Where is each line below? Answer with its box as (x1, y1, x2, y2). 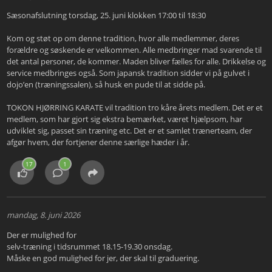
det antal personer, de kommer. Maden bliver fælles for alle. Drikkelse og (6, 56, 266, 67)
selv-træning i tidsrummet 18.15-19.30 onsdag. (6, 241, 172, 253)
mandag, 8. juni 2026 (6, 209, 80, 221)
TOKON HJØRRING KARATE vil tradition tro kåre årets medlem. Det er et (6, 102, 263, 114)
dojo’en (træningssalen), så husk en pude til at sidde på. (6, 79, 205, 90)
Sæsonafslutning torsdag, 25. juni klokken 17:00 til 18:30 (6, 10, 206, 21)
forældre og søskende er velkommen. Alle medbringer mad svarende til (6, 44, 262, 56)
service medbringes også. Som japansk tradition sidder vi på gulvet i (6, 67, 250, 79)
